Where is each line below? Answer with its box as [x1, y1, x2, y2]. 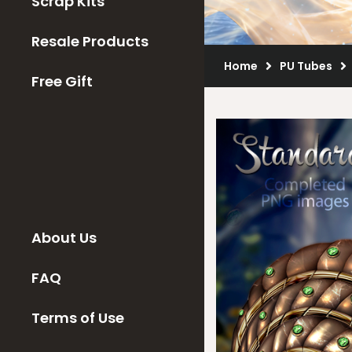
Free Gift [31, 71, 93, 91]
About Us [31, 228, 97, 247]
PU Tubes [280, 58, 332, 74]
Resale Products [31, 31, 148, 51]
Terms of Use [31, 308, 124, 328]
